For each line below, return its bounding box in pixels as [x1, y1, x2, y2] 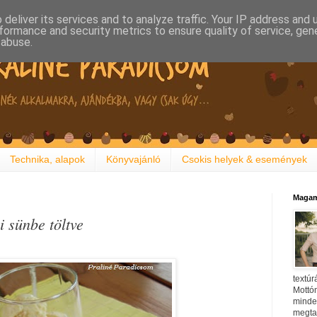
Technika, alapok [10, 154, 85, 166]
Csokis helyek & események [182, 154, 307, 166]
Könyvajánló [106, 154, 161, 166]
